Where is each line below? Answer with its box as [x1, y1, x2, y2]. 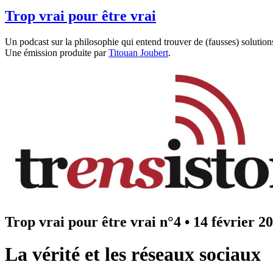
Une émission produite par [5, 47, 108, 58]
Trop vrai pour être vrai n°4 [5, 213, 181, 230]
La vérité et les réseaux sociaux [5, 243, 261, 266]
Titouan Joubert [108, 47, 168, 58]
